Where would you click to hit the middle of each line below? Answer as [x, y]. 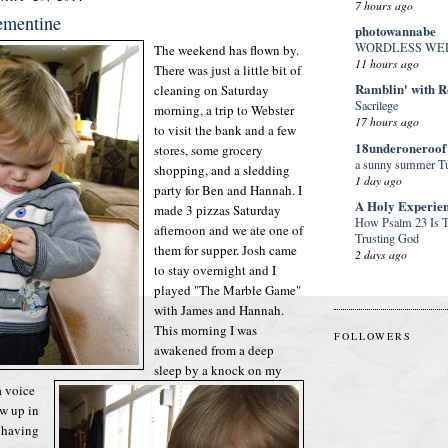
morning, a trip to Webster [224, 109]
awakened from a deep [214, 349]
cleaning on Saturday [211, 89]
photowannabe [395, 31]
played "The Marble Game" [227, 289]
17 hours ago [387, 121]
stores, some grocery [208, 149]
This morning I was [205, 329]
